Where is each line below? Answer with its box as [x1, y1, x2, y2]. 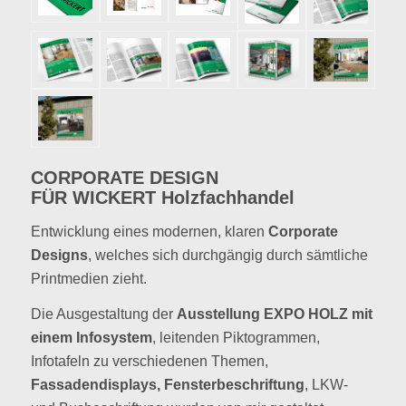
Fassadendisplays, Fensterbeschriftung [30, 377, 304, 393]
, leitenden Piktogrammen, [151, 330, 320, 346]
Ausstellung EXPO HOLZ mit [176, 306, 372, 323]
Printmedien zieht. [30, 270, 147, 286]
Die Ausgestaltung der [30, 306, 177, 323]
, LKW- [304, 377, 348, 393]
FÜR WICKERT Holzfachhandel [30, 188, 295, 208]
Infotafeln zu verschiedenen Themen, [30, 353, 268, 370]
